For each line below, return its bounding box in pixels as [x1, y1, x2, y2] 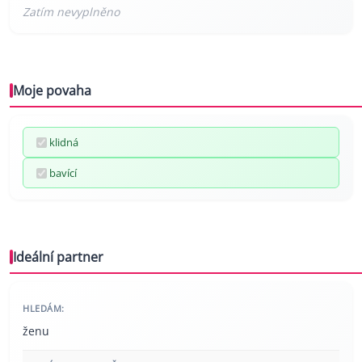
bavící [49, 166, 77, 181]
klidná [49, 135, 78, 150]
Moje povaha [13, 82, 91, 100]
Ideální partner [13, 248, 103, 267]
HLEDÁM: [23, 302, 65, 315]
